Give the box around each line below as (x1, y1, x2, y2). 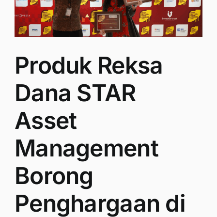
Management (15, 134, 158, 163)
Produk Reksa (15, 51, 163, 80)
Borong (15, 161, 93, 190)
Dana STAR (15, 78, 136, 108)
